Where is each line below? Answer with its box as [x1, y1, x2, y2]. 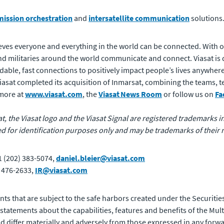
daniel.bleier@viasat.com [56, 153, 145, 163]
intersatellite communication [88, 13, 189, 23]
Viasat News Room [98, 89, 162, 99]
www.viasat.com [25, 89, 82, 99]
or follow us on [162, 89, 215, 99]
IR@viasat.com [35, 165, 87, 175]
